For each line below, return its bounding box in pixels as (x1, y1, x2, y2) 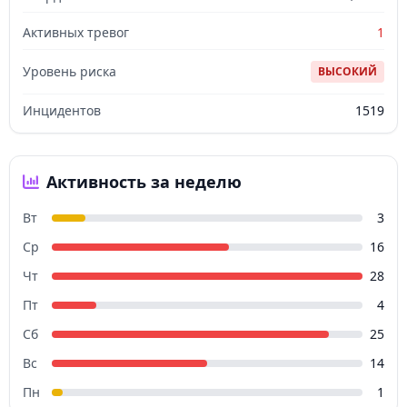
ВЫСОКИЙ (318, 64, 377, 80)
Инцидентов (23, 102, 101, 120)
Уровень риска (23, 63, 116, 81)
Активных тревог (23, 24, 129, 42)
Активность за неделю (46, 171, 242, 194)
